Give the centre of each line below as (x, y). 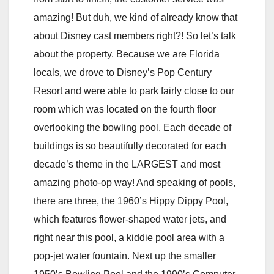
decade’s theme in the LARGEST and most (127, 164)
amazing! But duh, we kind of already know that (135, 17)
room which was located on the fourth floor (125, 109)
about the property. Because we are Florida (127, 54)
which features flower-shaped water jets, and (130, 219)
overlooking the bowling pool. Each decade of (132, 127)
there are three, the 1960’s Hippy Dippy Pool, (131, 201)
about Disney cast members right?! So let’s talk (135, 35)
